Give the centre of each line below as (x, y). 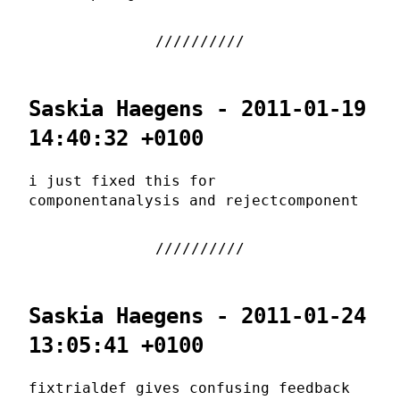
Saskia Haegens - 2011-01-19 (197, 109)
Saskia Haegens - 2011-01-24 (197, 317)
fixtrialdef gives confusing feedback (189, 388)
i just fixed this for (122, 181)
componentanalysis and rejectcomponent (194, 201)
